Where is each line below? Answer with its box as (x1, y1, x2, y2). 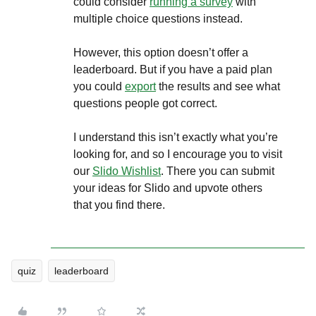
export (125, 80, 156, 92)
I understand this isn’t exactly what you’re (73, 131, 278, 143)
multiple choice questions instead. (73, 13, 245, 25)
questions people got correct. (73, 97, 217, 109)
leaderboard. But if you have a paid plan (73, 63, 272, 75)
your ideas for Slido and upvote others (73, 182, 262, 194)
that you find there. (73, 199, 168, 211)
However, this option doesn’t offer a (73, 47, 248, 59)
